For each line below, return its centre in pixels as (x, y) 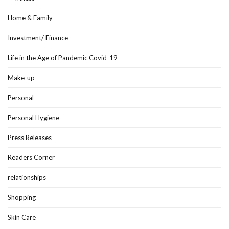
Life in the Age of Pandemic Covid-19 (63, 58)
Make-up (21, 78)
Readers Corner (31, 158)
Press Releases (30, 138)
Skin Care (22, 217)
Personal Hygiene (33, 118)
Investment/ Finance (38, 38)
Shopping (22, 198)
